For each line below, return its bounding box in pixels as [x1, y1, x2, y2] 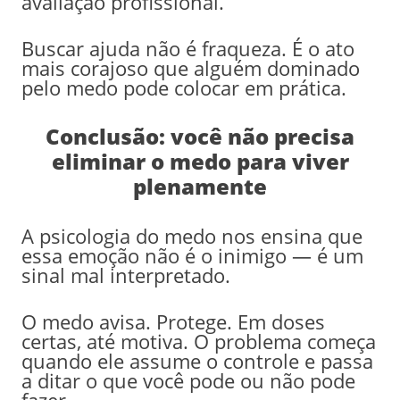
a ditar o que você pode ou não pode [21, 366, 355, 394]
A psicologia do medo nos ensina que [21, 221, 362, 249]
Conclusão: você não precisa [46, 121, 354, 151]
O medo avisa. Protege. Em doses [21, 307, 325, 335]
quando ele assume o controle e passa [21, 346, 373, 374]
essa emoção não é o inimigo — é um [21, 241, 363, 269]
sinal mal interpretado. [21, 261, 230, 288]
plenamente [133, 171, 267, 201]
